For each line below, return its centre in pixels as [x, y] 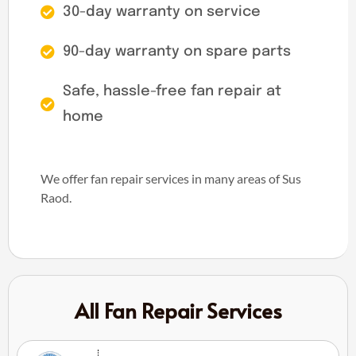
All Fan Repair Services [178, 310]
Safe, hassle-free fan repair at [172, 91]
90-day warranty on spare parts [176, 51]
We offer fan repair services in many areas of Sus [171, 178]
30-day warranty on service [161, 12]
